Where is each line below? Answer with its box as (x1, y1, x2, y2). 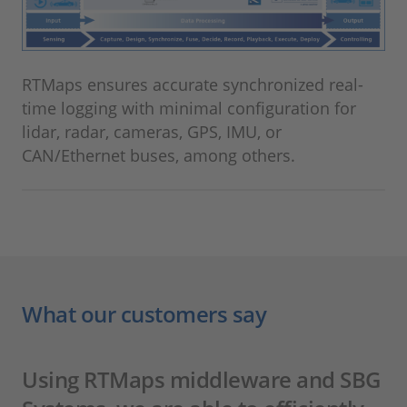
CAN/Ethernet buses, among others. (22, 144, 295, 167)
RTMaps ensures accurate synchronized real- (22, 74, 363, 96)
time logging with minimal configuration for (22, 97, 356, 120)
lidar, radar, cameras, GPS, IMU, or (22, 121, 282, 144)
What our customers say (22, 299, 266, 330)
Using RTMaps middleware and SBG (22, 364, 381, 395)
